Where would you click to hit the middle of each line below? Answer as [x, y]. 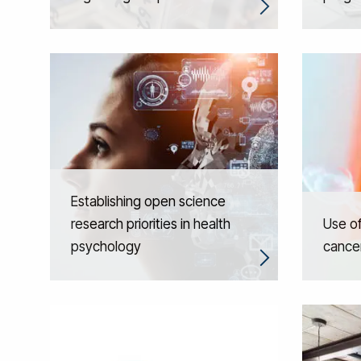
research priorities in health [151, 224]
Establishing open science [148, 201]
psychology [106, 247]
